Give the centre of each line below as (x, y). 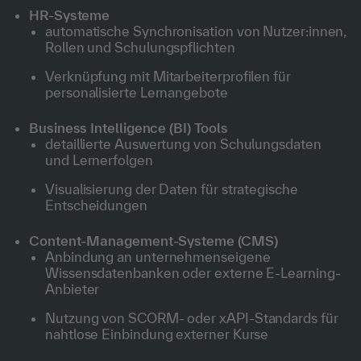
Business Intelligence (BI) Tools (129, 128)
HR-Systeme (70, 15)
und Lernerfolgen (99, 160)
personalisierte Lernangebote (137, 92)
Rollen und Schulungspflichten (140, 47)
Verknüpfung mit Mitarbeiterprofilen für (168, 76)
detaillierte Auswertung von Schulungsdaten (183, 144)
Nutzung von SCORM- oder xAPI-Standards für (192, 318)
